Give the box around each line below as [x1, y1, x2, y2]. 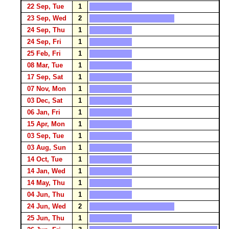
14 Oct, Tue [23, 155, 66, 163]
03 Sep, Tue [23, 132, 68, 140]
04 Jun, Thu [23, 191, 68, 198]
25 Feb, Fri [23, 50, 65, 57]
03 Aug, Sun [23, 144, 70, 151]
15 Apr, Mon [23, 120, 69, 128]
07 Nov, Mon [23, 85, 70, 93]
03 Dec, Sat [23, 97, 66, 104]
